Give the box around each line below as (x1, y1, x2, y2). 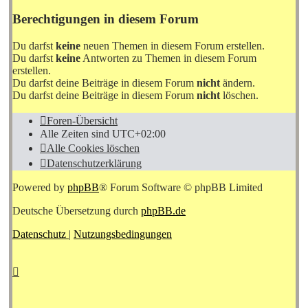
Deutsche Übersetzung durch (12, 204, 141, 217)
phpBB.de (141, 204, 186, 217)
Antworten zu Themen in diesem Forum (80, 52, 256, 64)
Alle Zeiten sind (40, 127, 112, 140)
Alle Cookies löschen (47, 142, 140, 154)
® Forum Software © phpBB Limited (99, 181, 263, 193)
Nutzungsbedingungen (74, 228, 172, 240)
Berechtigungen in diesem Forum (12, 12, 199, 26)
